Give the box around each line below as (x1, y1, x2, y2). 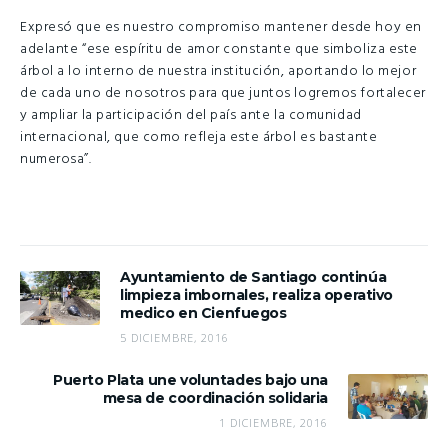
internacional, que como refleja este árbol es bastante (20, 125, 378, 149)
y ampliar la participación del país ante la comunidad (20, 103, 362, 127)
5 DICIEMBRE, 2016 (120, 330, 229, 346)
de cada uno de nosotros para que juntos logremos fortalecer (20, 81, 427, 105)
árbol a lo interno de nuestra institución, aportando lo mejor (20, 59, 417, 83)
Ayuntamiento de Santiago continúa (120, 268, 387, 287)
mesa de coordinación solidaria (102, 389, 328, 408)
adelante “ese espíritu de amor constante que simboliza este (20, 37, 419, 61)
